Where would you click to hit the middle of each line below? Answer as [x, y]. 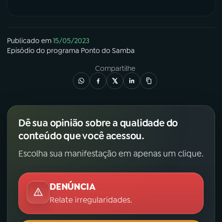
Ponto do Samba [108, 50]
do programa [58, 50]
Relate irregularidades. [91, 200]
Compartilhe [115, 68]
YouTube [43, 19]
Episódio [21, 50]
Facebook [135, 19]
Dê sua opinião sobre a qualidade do [98, 123]
